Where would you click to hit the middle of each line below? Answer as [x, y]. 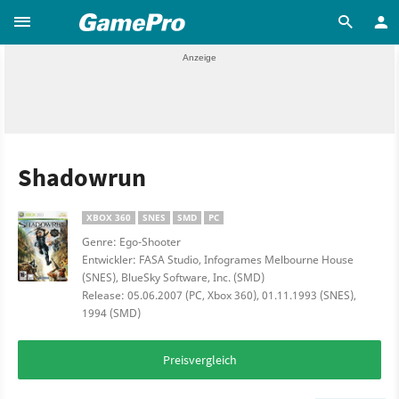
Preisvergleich [199, 360]
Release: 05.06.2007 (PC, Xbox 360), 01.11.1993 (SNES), [219, 295]
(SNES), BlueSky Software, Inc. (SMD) [173, 277]
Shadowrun [82, 177]
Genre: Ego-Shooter [131, 242]
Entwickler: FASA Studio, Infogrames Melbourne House [218, 260]
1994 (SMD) [111, 313]
